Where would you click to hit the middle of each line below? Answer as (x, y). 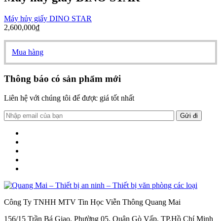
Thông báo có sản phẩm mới (62, 79)
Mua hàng (28, 52)
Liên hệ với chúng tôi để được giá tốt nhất (69, 98)
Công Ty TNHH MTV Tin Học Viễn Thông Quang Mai (92, 202)
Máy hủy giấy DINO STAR (48, 18)
